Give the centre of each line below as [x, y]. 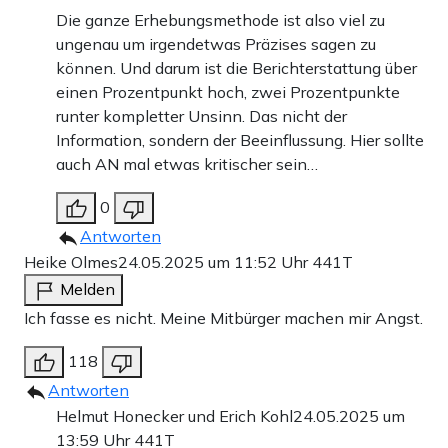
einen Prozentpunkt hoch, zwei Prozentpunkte [228, 91]
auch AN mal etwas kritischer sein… [187, 163]
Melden [87, 288]
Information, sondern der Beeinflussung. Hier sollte [240, 139]
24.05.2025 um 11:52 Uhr [215, 261]
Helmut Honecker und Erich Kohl [174, 415]
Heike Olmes [71, 261]
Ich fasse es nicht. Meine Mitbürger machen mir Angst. [223, 317]
